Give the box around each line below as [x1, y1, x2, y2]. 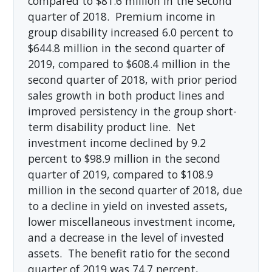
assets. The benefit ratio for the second [27, 245, 230, 260]
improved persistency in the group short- [27, 103, 237, 118]
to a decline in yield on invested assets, [27, 198, 228, 213]
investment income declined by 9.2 [27, 135, 206, 150]
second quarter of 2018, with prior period [27, 72, 237, 87]
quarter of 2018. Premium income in [27, 8, 216, 24]
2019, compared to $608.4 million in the [27, 56, 230, 71]
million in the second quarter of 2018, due [27, 182, 242, 197]
